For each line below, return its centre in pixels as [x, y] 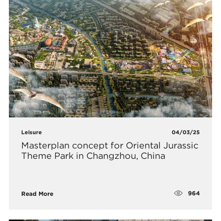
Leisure [32, 132]
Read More [37, 193]
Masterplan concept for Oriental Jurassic [110, 145]
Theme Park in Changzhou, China [93, 155]
